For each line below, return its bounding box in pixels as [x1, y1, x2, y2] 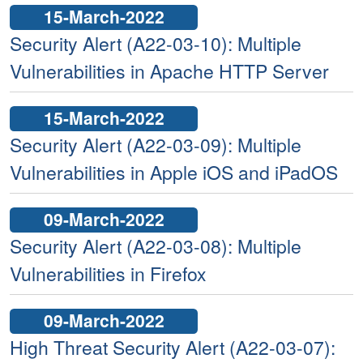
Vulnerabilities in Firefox [10, 260, 207, 288]
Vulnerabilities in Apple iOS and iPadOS [10, 159, 338, 186]
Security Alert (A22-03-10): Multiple [10, 30, 301, 58]
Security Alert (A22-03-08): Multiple [10, 233, 301, 260]
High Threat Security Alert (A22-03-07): [10, 334, 335, 361]
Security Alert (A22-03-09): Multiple [10, 131, 301, 159]
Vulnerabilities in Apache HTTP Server [10, 58, 329, 85]
